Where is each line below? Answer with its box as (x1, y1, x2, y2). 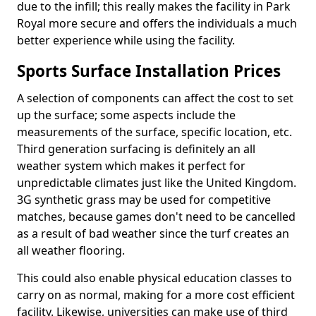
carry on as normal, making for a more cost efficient (17, 287, 295, 303)
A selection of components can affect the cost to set (17, 90, 293, 106)
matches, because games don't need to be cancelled (17, 209, 296, 224)
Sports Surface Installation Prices (17, 60, 281, 82)
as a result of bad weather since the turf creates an (17, 226, 289, 241)
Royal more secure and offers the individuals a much (17, 16, 297, 31)
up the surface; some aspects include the (17, 107, 236, 123)
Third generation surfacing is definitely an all (17, 141, 255, 157)
